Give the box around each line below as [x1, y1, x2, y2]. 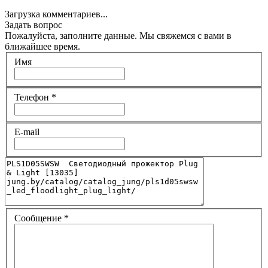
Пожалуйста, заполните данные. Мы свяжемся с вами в [5, 31, 232, 41]
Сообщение [14, 212, 64, 223]
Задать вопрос [5, 20, 62, 31]
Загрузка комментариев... [5, 9, 108, 20]
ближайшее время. [5, 41, 80, 52]
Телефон [14, 92, 51, 102]
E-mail [14, 127, 42, 138]
